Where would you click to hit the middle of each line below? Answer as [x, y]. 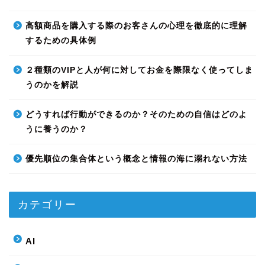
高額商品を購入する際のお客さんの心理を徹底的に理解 [136, 26]
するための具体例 [61, 41]
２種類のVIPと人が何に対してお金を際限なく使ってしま [139, 70]
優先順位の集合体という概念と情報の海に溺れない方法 [136, 159]
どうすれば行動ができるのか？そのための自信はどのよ [136, 115]
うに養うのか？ [56, 130]
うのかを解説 [52, 85]
